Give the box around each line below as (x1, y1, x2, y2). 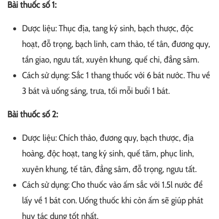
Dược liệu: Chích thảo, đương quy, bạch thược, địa (22, 132, 194, 144)
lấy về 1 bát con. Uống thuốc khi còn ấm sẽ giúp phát (22, 195, 203, 206)
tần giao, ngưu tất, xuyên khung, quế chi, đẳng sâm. (22, 54, 199, 66)
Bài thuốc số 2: (7, 109, 58, 120)
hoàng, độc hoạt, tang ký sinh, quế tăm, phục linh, (22, 148, 194, 159)
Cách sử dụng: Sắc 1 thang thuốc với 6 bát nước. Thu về (22, 70, 210, 81)
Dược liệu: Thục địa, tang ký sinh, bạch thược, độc (22, 23, 194, 34)
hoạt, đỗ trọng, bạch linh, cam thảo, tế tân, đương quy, (22, 39, 210, 50)
